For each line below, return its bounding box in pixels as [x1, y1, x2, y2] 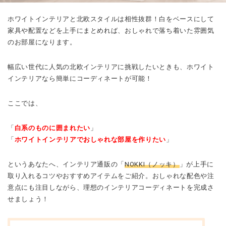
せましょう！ [8, 195, 49, 203]
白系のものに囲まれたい [14, 124, 90, 132]
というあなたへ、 [8, 160, 63, 168]
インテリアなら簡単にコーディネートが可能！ [8, 75, 152, 83]
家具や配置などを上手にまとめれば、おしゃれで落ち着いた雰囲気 [8, 27, 214, 35]
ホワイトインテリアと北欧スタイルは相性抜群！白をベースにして [8, 15, 214, 23]
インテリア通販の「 [63, 160, 125, 168]
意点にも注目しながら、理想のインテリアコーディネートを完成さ [8, 184, 214, 192]
